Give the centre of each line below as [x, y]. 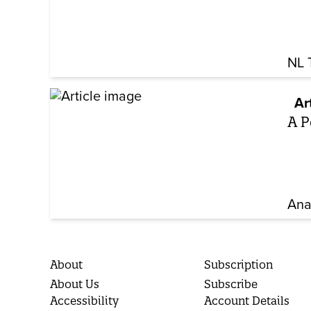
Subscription [239, 265]
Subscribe [231, 284]
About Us [75, 284]
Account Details [247, 301]
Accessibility [84, 301]
